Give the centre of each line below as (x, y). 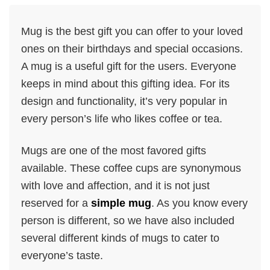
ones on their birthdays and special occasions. (132, 49)
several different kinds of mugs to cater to (120, 238)
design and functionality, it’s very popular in (124, 102)
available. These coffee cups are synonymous (131, 168)
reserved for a (56, 203)
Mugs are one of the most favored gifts (114, 150)
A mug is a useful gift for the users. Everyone (129, 67)
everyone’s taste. (62, 255)
